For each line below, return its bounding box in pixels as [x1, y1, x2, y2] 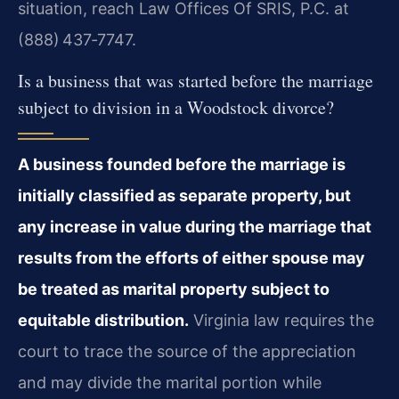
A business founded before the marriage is [18, 155, 346, 175]
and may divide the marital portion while [18, 373, 322, 393]
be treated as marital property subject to [18, 280, 330, 299]
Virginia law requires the [189, 311, 374, 330]
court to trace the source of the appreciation [18, 342, 356, 362]
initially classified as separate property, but [18, 186, 351, 206]
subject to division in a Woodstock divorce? [18, 95, 334, 120]
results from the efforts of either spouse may [18, 248, 365, 268]
